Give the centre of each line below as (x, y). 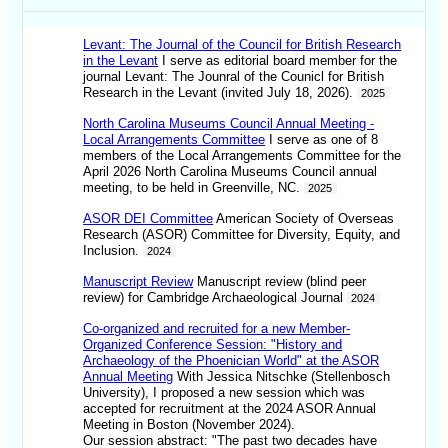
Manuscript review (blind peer (280, 282)
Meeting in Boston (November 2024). (189, 425)
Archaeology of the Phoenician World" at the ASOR (231, 361)
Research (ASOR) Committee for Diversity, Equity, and (242, 235)
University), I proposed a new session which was (224, 393)
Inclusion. (113, 251)
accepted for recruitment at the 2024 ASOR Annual (230, 409)
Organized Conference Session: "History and (213, 345)
